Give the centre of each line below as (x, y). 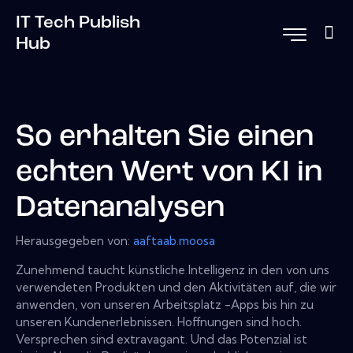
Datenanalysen (120, 209)
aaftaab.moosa (174, 240)
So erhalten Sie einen (165, 138)
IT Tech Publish (78, 23)
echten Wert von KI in (169, 173)
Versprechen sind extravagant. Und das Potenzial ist (162, 339)
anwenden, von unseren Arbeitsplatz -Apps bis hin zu (165, 304)
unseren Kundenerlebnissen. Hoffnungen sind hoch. (159, 321)
